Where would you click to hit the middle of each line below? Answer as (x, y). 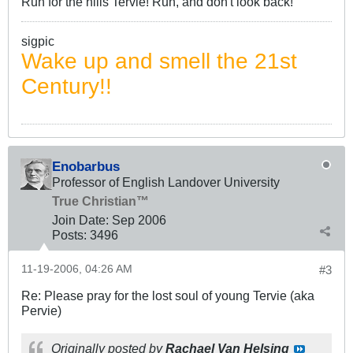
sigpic (38, 41)
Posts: (69, 235)
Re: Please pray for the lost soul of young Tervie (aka (168, 296)
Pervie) (41, 311)
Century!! (67, 87)
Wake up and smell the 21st (159, 61)
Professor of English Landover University (166, 182)
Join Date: (80, 220)
